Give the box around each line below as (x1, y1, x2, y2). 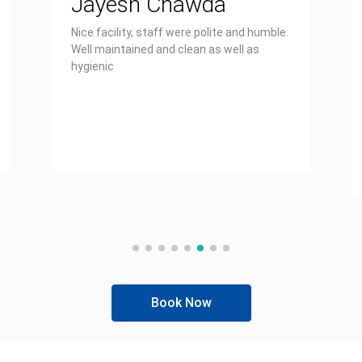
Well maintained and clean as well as (71, 43, 259, 56)
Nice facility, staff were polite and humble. (71, 26, 288, 39)
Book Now (150, 295, 212, 310)
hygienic (71, 60, 114, 73)
